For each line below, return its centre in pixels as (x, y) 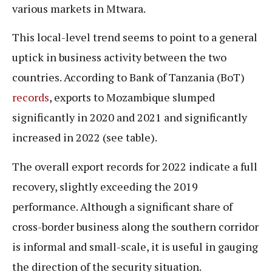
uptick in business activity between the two (119, 57)
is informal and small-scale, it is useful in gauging (135, 246)
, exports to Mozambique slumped (132, 97)
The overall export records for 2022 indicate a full (135, 166)
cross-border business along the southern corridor (135, 226)
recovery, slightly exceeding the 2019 (105, 186)
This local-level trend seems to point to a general (135, 37)
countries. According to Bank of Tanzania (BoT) (128, 77)
